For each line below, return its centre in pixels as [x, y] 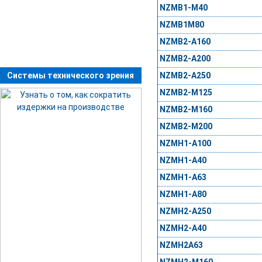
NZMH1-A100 [185, 144]
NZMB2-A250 [185, 76]
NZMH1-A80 [183, 194]
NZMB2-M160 [186, 110]
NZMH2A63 [181, 245]
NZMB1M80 [182, 25]
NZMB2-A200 [185, 59]
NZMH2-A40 [183, 228]
